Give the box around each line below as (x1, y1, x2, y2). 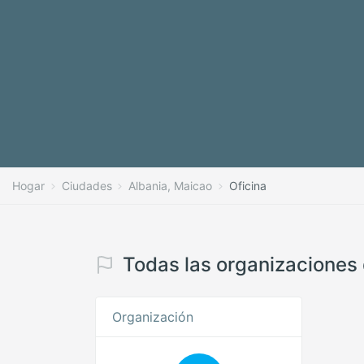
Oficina (228, 179, 266, 193)
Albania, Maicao (128, 179, 213, 193)
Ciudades (61, 179, 112, 193)
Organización (112, 309, 193, 325)
